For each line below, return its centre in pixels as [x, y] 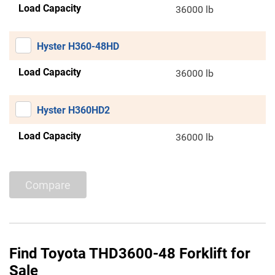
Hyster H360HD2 [73, 110]
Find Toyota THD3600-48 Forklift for [130, 254]
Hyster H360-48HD [78, 47]
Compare [48, 185]
